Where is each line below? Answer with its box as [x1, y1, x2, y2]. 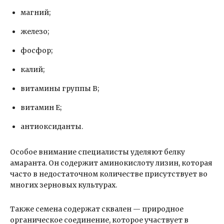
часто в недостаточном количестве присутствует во [10, 169, 207, 179]
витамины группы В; [20, 84, 99, 93]
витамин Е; [20, 103, 61, 112]
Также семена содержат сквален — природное [10, 204, 183, 214]
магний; [20, 8, 50, 17]
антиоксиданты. [20, 122, 83, 131]
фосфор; [20, 46, 52, 55]
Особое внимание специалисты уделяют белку [10, 147, 185, 157]
